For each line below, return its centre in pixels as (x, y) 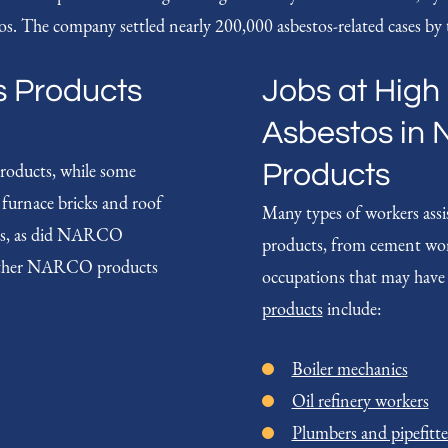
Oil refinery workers (360, 401)
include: (351, 308)
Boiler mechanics (349, 369)
